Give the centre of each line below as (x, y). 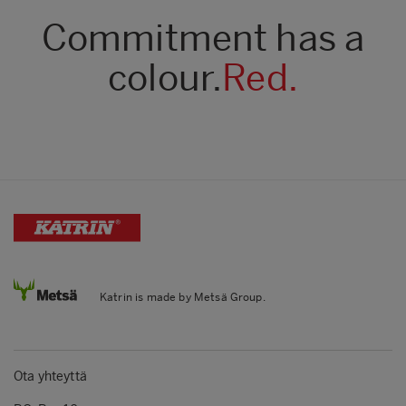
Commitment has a (203, 38)
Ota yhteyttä (50, 377)
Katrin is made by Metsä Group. (183, 298)
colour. (165, 77)
